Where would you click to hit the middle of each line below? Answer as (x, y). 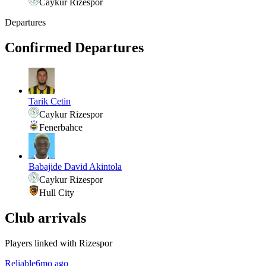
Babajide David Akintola (75, 166)
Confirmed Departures (74, 47)
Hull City (57, 192)
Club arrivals (45, 218)
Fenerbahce (61, 127)
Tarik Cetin (50, 101)
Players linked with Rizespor (58, 243)
